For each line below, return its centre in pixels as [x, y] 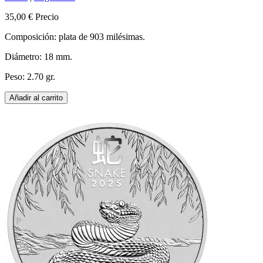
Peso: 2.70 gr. [30, 77]
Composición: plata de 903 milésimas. [75, 37]
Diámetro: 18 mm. [38, 57]
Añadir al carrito [36, 98]
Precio [47, 17]
